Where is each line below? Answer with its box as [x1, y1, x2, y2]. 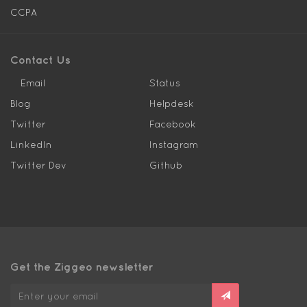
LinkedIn [10, 139, 52, 150]
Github [149, 160, 182, 171]
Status [149, 77, 180, 88]
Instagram [149, 139, 198, 150]
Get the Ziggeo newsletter [10, 260, 153, 273]
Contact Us [10, 53, 71, 66]
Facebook [149, 119, 196, 130]
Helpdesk [149, 98, 194, 109]
